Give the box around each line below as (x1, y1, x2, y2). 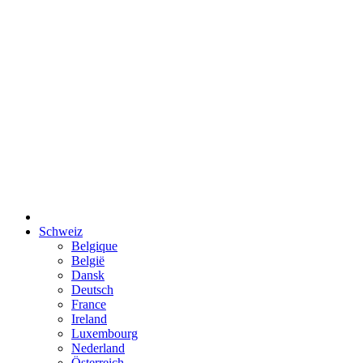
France (71, 297, 106, 311)
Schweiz (39, 224, 83, 238)
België (71, 253, 105, 267)
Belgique (71, 238, 117, 253)
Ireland (71, 311, 107, 326)
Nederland (71, 340, 125, 355)
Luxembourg (71, 326, 138, 340)
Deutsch (71, 282, 113, 297)
